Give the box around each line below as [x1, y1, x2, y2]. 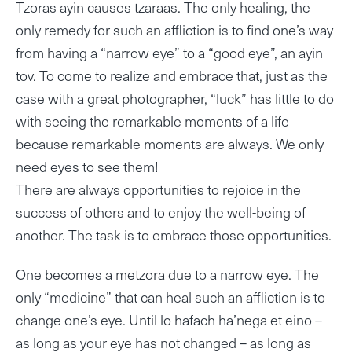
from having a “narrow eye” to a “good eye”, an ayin [16, 42, 323, 64]
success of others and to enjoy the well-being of [16, 201, 306, 223]
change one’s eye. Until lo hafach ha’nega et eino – [16, 308, 322, 330]
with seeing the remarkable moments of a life [16, 110, 289, 132]
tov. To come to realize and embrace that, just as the [16, 64, 328, 86]
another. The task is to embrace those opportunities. [16, 224, 332, 246]
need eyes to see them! [16, 156, 159, 178]
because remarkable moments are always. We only [16, 133, 324, 155]
